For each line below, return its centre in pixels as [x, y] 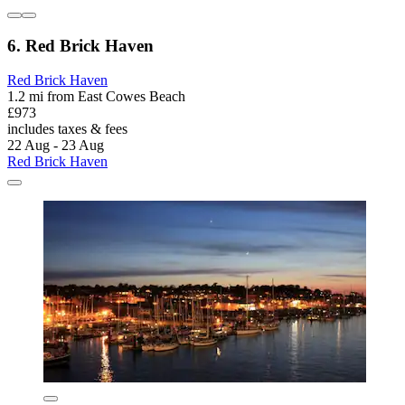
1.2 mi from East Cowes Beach [96, 97]
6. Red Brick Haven [80, 45]
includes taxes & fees [67, 129]
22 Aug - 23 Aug [56, 146]
